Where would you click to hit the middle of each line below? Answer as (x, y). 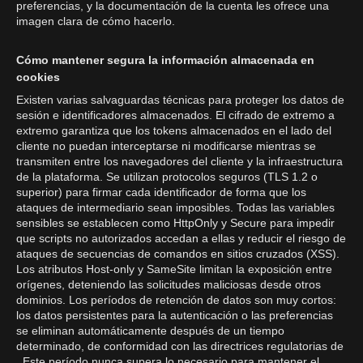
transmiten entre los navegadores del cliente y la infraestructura (179, 161)
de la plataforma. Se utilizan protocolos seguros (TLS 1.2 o (167, 177)
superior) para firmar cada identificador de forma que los (161, 192)
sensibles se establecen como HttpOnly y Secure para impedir (175, 223)
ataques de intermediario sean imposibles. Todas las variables (175, 207)
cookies (38, 77)
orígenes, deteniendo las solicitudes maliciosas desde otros (169, 284)
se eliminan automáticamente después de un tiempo (150, 331)
